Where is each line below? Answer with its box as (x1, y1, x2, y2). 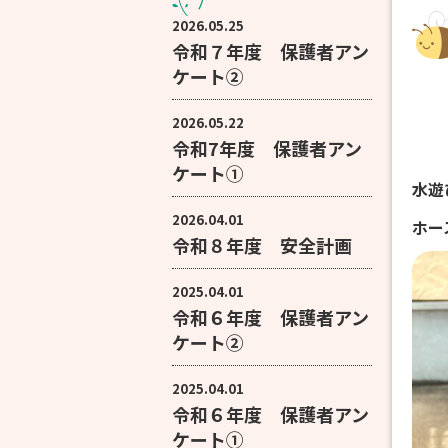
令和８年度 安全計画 (172, 232, 352, 258)
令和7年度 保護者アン (172, 135, 362, 161)
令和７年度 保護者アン (172, 38, 369, 64)
